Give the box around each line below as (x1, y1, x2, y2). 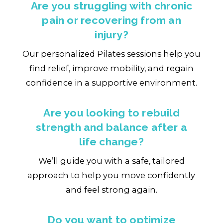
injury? (95, 28, 128, 41)
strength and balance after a (36, 120, 188, 133)
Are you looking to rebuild (43, 106, 180, 119)
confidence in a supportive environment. (25, 78, 197, 88)
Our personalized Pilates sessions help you (22, 49, 201, 59)
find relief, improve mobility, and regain (29, 63, 194, 74)
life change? (79, 135, 144, 148)
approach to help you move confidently (27, 170, 196, 181)
